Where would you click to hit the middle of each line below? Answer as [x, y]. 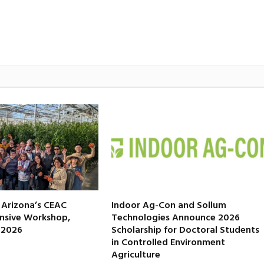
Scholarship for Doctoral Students [185, 231]
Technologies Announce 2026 [175, 218]
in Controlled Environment [168, 243]
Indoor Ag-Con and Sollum [169, 206]
